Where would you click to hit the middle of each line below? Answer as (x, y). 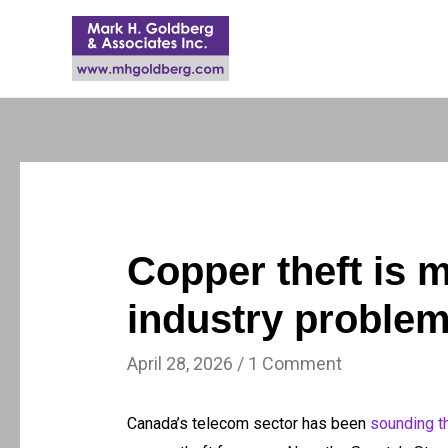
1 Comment (294, 364)
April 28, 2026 (179, 364)
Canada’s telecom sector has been (248, 424)
